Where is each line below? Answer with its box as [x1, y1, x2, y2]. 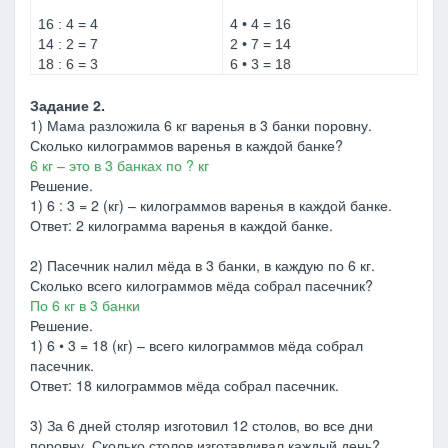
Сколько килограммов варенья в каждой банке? [30, 135, 343, 155]
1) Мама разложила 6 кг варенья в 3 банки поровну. [30, 115, 372, 135]
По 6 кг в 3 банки [30, 295, 140, 315]
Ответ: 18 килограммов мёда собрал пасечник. [30, 375, 339, 395]
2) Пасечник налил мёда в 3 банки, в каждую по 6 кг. [30, 255, 375, 275]
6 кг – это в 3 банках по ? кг [30, 155, 209, 175]
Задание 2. [30, 95, 105, 115]
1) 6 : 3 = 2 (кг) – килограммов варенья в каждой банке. [30, 195, 392, 215]
